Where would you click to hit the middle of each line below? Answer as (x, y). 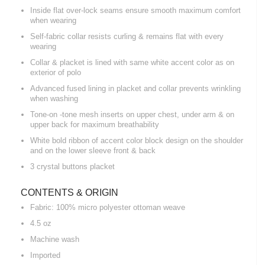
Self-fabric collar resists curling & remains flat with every (127, 36)
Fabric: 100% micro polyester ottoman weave (108, 207)
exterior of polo (56, 72)
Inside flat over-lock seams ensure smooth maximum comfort (135, 10)
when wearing (53, 20)
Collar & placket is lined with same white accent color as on (132, 62)
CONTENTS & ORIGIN (70, 192)
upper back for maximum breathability (95, 124)
